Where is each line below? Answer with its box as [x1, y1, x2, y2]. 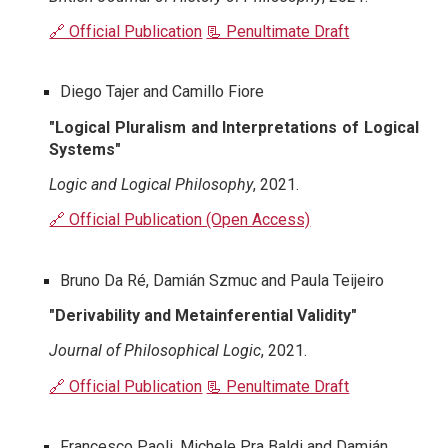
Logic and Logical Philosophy [49, 174, 254, 194]
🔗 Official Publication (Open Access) [49, 210, 311, 230]
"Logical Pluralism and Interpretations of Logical [49, 117, 419, 137]
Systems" [49, 139, 122, 159]
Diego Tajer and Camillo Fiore [60, 82, 265, 102]
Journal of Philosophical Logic [49, 341, 262, 361]
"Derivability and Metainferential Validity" [49, 305, 358, 325]
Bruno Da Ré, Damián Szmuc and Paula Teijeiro [60, 270, 385, 290]
